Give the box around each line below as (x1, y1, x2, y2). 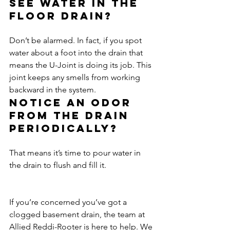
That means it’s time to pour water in (9, 148, 143, 158)
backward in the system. (9, 85, 96, 94)
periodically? (9, 122, 118, 135)
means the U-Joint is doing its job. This (9, 60, 154, 70)
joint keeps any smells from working (9, 72, 142, 82)
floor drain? (9, 9, 112, 22)
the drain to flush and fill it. (9, 160, 106, 170)
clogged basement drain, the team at (9, 209, 147, 219)
